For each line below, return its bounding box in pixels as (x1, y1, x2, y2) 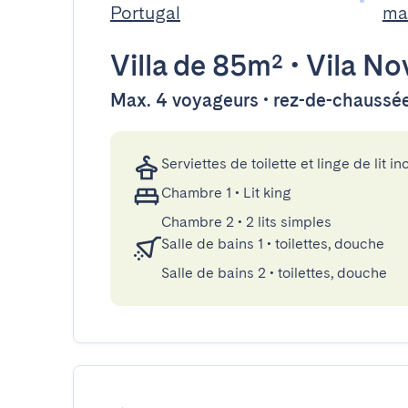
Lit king (243, 184, 291, 201)
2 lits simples (246, 213, 331, 230)
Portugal (110, 2, 180, 24)
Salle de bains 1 (161, 235, 263, 252)
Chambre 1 (161, 184, 231, 201)
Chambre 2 (161, 213, 234, 230)
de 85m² (167, 47, 283, 83)
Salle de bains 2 (161, 264, 266, 281)
